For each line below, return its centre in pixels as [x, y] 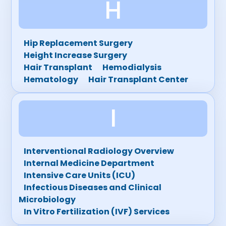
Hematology [51, 79]
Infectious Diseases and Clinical [93, 187]
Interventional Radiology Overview [99, 151]
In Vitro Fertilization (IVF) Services [97, 212]
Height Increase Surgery [76, 55]
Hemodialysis [132, 67]
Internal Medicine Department [89, 163]
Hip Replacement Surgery [78, 43]
